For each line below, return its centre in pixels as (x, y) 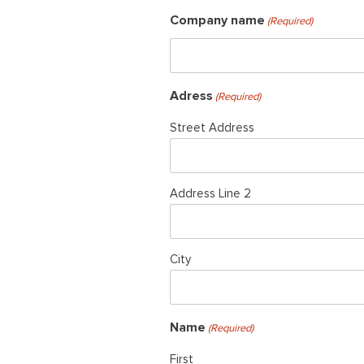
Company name (217, 20)
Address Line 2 (210, 193)
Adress (191, 96)
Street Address (212, 128)
